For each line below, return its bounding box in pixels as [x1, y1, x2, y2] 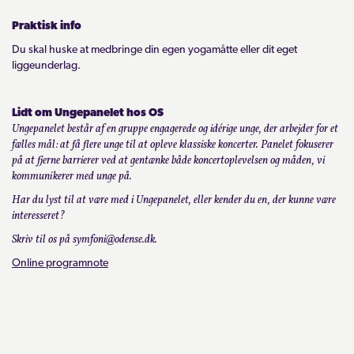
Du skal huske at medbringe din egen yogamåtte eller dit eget [12, 43, 297, 56]
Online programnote [12, 257, 108, 269]
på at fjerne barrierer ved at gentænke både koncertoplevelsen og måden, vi [12, 153, 325, 168]
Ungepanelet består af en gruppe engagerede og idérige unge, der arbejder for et [12, 121, 338, 137]
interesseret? [12, 208, 65, 224]
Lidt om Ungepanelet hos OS [12, 107, 164, 119]
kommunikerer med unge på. [12, 168, 132, 184]
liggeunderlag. [12, 59, 81, 72]
